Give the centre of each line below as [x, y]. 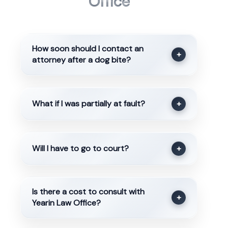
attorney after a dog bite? [81, 60]
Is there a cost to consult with [88, 192]
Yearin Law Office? [66, 203]
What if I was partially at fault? [88, 103]
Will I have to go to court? [80, 149]
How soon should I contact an [88, 49]
